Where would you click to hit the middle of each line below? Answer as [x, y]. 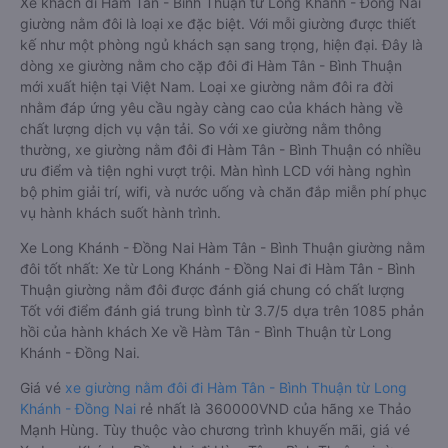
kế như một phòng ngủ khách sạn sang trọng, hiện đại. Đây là [221, 116]
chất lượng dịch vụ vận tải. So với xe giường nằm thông [201, 200]
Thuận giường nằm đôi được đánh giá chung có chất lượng [212, 361]
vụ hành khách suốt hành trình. [120, 284]
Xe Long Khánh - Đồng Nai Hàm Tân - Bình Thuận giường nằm [222, 319]
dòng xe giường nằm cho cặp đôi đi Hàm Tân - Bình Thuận [211, 137]
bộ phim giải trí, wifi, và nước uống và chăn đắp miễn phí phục [223, 263]
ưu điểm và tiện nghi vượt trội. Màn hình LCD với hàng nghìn [215, 242]
